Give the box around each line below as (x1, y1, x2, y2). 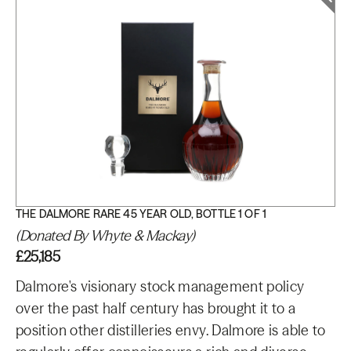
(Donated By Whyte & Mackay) (16, 226, 195, 244)
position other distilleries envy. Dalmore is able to (16, 321, 326, 339)
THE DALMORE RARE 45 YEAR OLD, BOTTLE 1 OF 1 (16, 207, 267, 221)
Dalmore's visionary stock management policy (16, 277, 305, 295)
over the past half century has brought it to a (16, 299, 296, 317)
